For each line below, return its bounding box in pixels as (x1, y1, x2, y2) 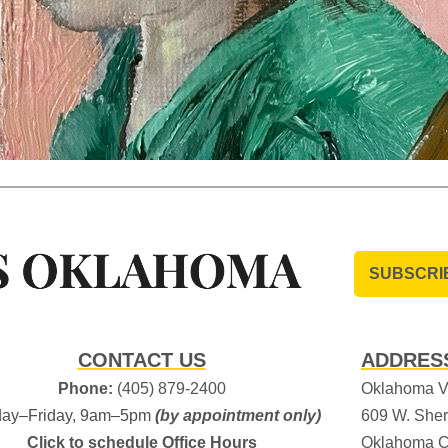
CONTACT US (77, 349, 206, 371)
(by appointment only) (155, 407, 321, 424)
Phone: (57, 380, 113, 397)
